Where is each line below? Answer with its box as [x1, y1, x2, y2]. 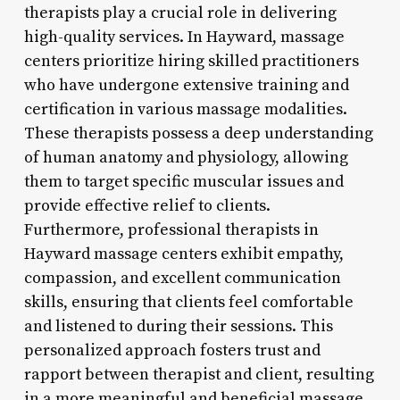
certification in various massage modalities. [23, 98, 347, 120]
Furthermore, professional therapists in [23, 219, 319, 240]
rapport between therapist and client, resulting [23, 363, 374, 385]
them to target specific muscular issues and [23, 171, 344, 192]
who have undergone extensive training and [23, 74, 349, 96]
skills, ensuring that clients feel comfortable [23, 291, 354, 312]
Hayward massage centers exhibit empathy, [23, 243, 344, 264]
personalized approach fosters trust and [23, 339, 321, 361]
